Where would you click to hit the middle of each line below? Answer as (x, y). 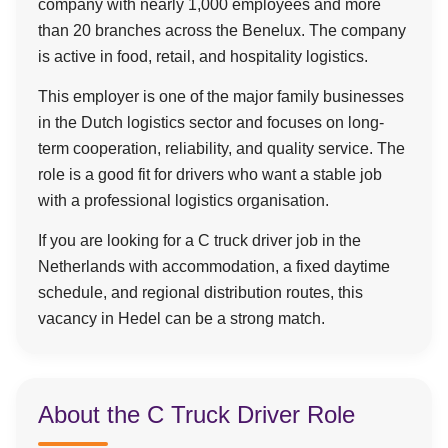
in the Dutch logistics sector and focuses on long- (211, 122)
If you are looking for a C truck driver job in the (199, 240)
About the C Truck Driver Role (196, 414)
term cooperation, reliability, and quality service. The (221, 148)
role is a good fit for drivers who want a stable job (210, 174)
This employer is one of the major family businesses (221, 96)
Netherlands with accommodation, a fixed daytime (214, 266)
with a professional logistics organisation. (183, 200)
